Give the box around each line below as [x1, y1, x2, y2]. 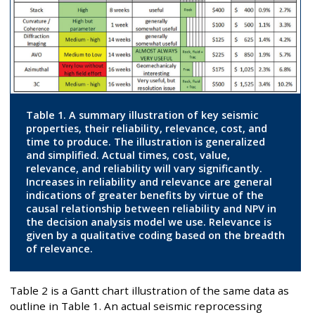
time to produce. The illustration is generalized [25, 135, 265, 149]
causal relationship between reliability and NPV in [25, 202, 276, 216]
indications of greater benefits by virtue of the [25, 188, 264, 202]
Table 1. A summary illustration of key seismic [25, 108, 259, 122]
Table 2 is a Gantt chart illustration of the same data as [10, 283, 289, 298]
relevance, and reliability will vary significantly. [25, 162, 262, 176]
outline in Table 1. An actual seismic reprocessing [10, 299, 262, 314]
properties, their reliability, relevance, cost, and [25, 122, 267, 136]
